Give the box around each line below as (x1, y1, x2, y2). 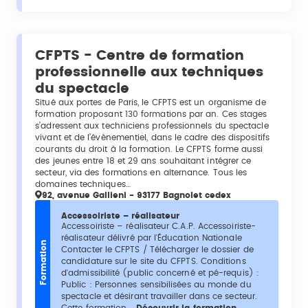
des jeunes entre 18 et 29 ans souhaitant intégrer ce (35, 156, 252, 165)
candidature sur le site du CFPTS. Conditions (61, 256, 246, 265)
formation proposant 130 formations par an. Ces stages (35, 109, 267, 118)
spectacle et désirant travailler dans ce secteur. (61, 291, 258, 300)
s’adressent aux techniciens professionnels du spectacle (35, 121, 269, 130)
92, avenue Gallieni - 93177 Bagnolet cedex (42, 190, 232, 199)
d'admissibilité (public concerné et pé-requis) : (61, 268, 259, 277)
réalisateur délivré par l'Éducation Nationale (61, 233, 242, 242)
